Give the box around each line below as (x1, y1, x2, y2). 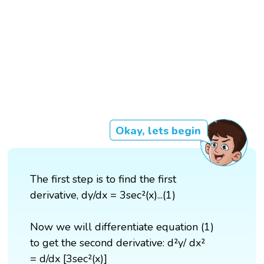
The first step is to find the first (30, 172, 177, 187)
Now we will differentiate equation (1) (30, 220, 214, 235)
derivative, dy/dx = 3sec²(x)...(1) (30, 188, 176, 203)
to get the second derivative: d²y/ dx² (30, 236, 206, 250)
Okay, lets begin (115, 124, 201, 138)
